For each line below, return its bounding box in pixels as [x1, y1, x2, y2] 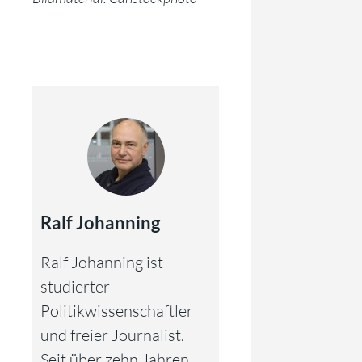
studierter [40, 276, 110, 297]
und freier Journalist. [40, 324, 184, 345]
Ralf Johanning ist [40, 251, 163, 272]
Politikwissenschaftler [40, 300, 193, 321]
